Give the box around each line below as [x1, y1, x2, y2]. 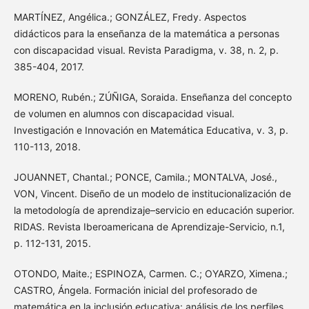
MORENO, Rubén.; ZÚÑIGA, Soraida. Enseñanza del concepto [13, 91, 292, 103]
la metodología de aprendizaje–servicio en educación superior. [13, 204, 295, 217]
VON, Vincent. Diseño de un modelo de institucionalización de [13, 188, 291, 200]
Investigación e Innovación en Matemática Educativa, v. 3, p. [13, 124, 288, 137]
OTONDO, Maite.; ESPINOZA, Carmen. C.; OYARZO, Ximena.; [13, 268, 288, 280]
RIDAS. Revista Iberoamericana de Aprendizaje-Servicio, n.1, [13, 221, 285, 233]
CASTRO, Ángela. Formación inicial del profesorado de [13, 284, 257, 297]
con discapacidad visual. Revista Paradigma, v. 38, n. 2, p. [13, 44, 279, 57]
